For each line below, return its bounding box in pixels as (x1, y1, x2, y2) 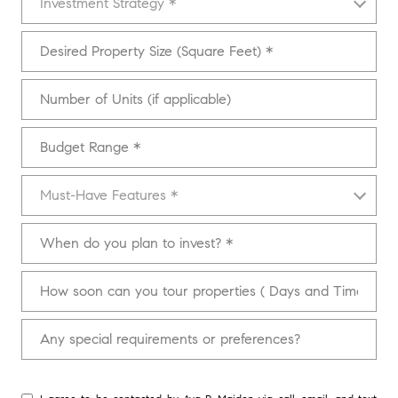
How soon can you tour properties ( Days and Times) (21, 274, 312, 289)
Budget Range (21, 130, 100, 145)
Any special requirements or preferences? (21, 322, 250, 337)
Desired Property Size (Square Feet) (21, 34, 215, 49)
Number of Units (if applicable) (21, 82, 190, 97)
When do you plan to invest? (21, 226, 182, 241)
